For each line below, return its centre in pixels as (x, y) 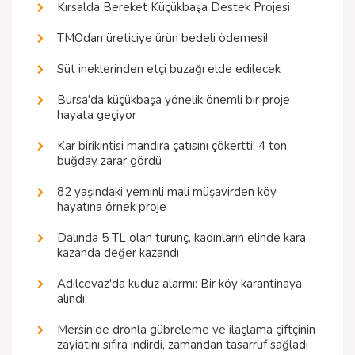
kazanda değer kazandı (118, 253)
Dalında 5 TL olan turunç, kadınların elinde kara (181, 238)
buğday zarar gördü (109, 161)
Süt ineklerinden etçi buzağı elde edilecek (169, 69)
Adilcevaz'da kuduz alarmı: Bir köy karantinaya (179, 284)
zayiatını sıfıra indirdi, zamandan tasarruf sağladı (183, 345)
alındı (71, 299)
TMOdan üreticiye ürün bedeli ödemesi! (162, 38)
